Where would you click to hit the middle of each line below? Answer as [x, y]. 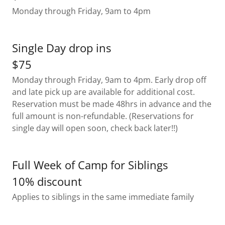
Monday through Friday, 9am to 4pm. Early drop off [109, 80]
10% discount [47, 182]
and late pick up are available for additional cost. [103, 92]
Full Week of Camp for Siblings [90, 165]
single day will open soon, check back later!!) [95, 128]
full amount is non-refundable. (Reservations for [103, 116]
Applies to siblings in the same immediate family [103, 197]
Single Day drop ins [62, 48]
